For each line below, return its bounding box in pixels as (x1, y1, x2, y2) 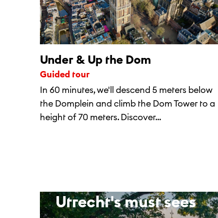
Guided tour (47, 69, 90, 80)
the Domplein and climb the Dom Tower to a (40, 98, 215, 109)
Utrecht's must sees (55, 192, 196, 212)
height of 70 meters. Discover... (40, 111, 161, 123)
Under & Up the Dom (40, 52, 151, 67)
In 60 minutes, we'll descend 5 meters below (40, 84, 213, 95)
